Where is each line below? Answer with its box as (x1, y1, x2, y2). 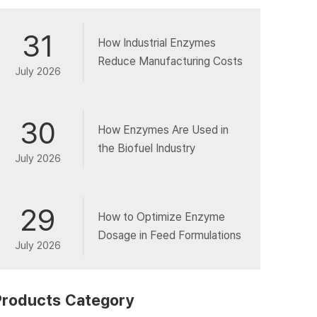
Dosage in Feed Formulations (97, 227, 241, 243)
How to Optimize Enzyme (97, 209, 225, 224)
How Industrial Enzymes (97, 35, 216, 50)
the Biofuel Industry (97, 140, 195, 156)
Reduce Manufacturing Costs (97, 53, 243, 69)
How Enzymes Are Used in (97, 122, 229, 137)
